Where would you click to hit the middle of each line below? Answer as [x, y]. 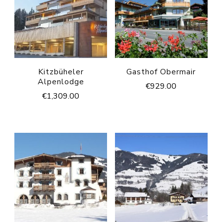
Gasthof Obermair [161, 72]
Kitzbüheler [61, 72]
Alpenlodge [61, 82]
